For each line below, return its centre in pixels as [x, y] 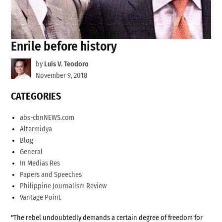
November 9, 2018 [61, 76]
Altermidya [36, 129]
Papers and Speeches [51, 175]
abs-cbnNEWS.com [47, 118]
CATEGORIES [36, 96]
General [31, 152]
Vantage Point [41, 198]
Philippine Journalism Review [63, 186]
